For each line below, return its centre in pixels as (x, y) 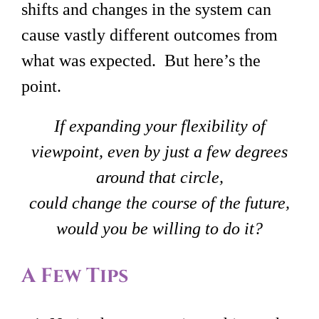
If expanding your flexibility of (159, 126)
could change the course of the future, (159, 203)
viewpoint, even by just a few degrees (159, 151)
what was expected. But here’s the (141, 60)
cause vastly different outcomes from (150, 35)
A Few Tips (75, 276)
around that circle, (159, 177)
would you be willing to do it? (159, 228)
